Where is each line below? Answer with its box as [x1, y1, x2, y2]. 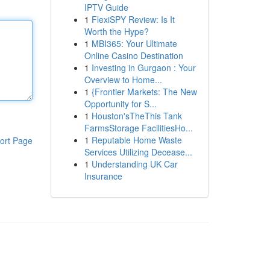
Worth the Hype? [84, 25, 149, 37]
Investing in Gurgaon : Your [91, 61, 196, 74]
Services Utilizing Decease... [84, 146, 192, 158]
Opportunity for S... [84, 98, 157, 110]
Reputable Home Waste [91, 134, 182, 146]
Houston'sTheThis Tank [91, 110, 182, 122]
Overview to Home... [84, 74, 162, 86]
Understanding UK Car [91, 158, 178, 170]
